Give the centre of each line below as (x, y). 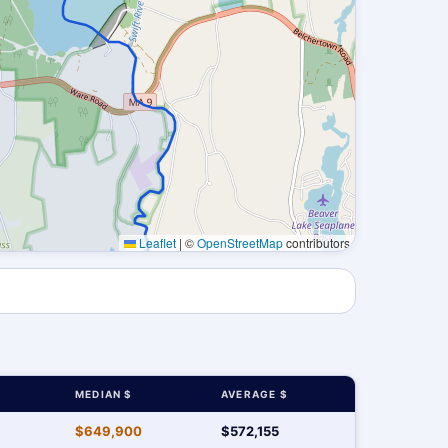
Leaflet (156, 242)
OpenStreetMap (240, 242)
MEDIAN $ (104, 394)
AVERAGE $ (254, 394)
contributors (316, 242)
